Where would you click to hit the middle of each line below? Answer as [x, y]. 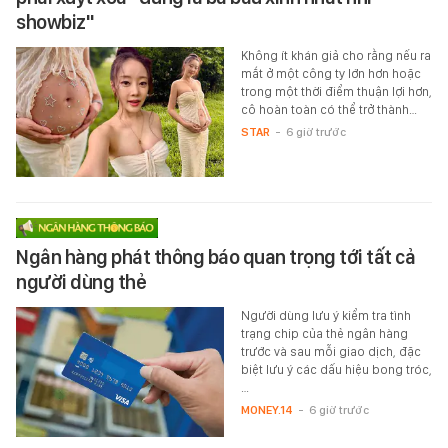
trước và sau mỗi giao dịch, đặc [330, 352]
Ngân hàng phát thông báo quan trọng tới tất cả [215, 257]
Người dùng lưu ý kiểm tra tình [325, 316]
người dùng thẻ [81, 282]
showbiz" [55, 22]
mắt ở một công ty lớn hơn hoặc [330, 74]
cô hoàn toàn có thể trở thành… [328, 110]
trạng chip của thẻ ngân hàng [324, 334]
